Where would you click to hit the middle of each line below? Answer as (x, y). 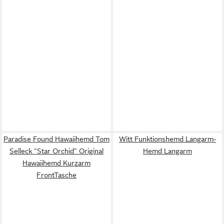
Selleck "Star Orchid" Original (56, 151)
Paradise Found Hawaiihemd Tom (56, 139)
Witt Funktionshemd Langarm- (167, 139)
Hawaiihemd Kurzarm (56, 163)
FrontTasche (56, 175)
